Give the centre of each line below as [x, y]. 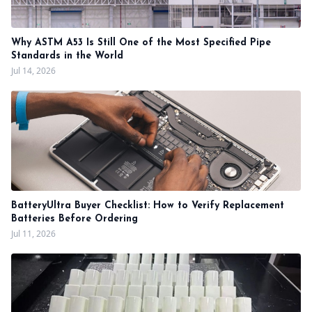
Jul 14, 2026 [33, 71]
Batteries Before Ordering [75, 219]
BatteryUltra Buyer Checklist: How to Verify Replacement [148, 206]
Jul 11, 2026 [33, 234]
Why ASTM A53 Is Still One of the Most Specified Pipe [141, 43]
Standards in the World [67, 56]
